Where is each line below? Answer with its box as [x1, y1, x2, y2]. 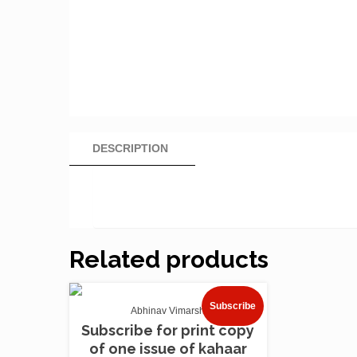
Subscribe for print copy [81, 322, 255, 339]
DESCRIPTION [92, 142, 168, 155]
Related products [69, 245, 269, 273]
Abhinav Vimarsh [131, 305, 206, 316]
